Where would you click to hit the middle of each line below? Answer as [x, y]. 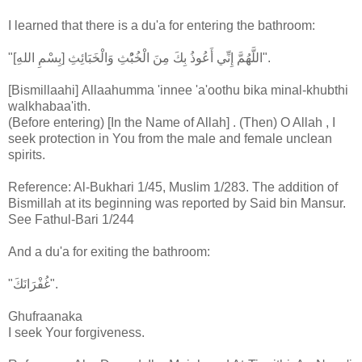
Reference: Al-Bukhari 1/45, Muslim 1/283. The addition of [173, 187]
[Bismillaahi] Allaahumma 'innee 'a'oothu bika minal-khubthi [178, 90]
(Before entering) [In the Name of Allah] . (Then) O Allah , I [172, 122]
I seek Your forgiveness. [76, 332]
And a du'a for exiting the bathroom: [109, 251]
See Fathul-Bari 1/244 [71, 219]
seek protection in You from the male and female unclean [170, 138]
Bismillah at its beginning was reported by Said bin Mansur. [177, 203]
